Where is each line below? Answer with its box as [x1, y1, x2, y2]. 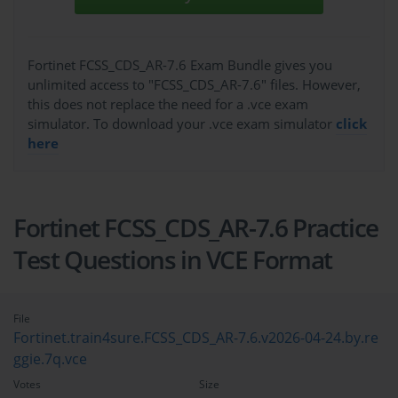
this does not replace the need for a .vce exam [28, 95, 308, 114]
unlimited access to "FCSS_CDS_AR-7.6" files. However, [28, 76, 361, 94]
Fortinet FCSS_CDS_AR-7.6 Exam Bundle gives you [28, 56, 332, 75]
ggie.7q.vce [13, 349, 87, 370]
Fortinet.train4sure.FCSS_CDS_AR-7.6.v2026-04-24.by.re [13, 328, 378, 348]
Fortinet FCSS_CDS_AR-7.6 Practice [13, 211, 378, 245]
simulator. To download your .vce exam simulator [28, 115, 336, 133]
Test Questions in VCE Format [13, 243, 332, 277]
